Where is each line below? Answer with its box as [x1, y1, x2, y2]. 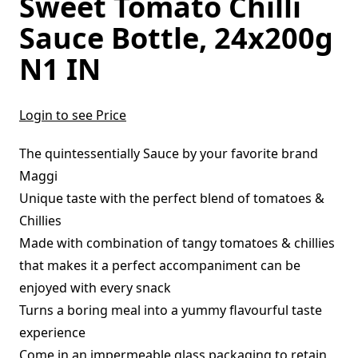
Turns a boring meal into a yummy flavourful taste [19, 300, 322, 319]
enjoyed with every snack [19, 278, 171, 296]
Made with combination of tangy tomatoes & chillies [19, 233, 335, 252]
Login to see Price [19, 105, 126, 124]
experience [19, 323, 86, 341]
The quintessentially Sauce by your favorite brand [19, 144, 318, 162]
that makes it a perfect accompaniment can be [19, 256, 300, 274]
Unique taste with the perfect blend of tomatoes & [19, 189, 324, 207]
